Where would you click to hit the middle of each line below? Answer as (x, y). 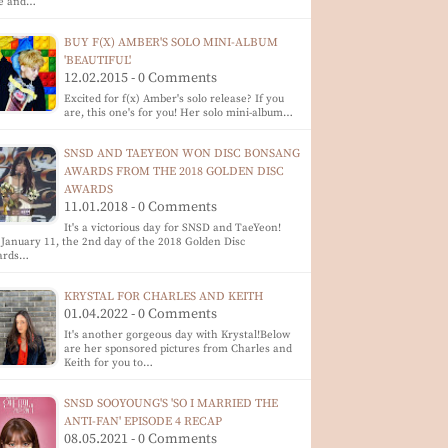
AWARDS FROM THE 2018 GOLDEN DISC (174, 171)
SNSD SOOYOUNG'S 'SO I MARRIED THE (171, 403)
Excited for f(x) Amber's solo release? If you (174, 99)
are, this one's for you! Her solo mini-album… (179, 113)
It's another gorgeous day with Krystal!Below (177, 335)
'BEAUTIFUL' (98, 60)
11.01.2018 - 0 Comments (141, 207)
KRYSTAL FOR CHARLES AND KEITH (164, 296)
